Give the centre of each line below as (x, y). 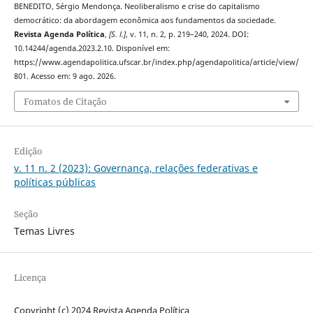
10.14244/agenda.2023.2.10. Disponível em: (92, 49)
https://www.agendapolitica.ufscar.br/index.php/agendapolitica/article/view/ (156, 63)
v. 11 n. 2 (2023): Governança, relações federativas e (136, 168)
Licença (30, 277)
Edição (28, 151)
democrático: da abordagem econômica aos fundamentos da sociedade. (145, 21)
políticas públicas (54, 182)
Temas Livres (44, 231)
